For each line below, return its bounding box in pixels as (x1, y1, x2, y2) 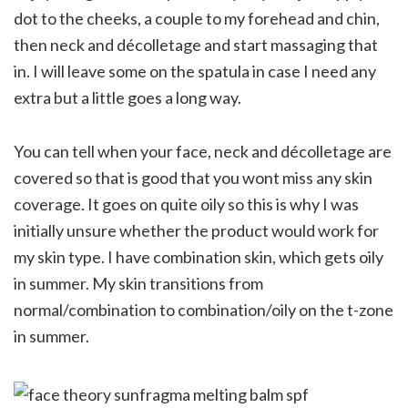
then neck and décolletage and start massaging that (14, 34, 378, 55)
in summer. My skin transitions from (14, 272, 263, 293)
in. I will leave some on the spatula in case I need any (14, 60, 376, 81)
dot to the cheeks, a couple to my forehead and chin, (14, 7, 380, 28)
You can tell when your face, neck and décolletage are (14, 140, 392, 161)
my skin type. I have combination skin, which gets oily (14, 246, 383, 267)
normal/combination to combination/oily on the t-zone (14, 299, 393, 320)
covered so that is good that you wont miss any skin (14, 167, 372, 188)
